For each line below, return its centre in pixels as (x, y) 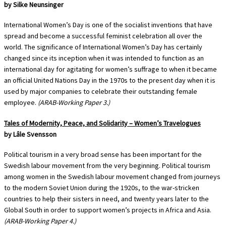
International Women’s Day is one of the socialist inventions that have (108, 25)
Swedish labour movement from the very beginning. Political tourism (107, 166)
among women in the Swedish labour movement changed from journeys (112, 177)
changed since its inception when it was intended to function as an (104, 58)
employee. (21, 103)
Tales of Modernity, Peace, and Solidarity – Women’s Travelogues (102, 123)
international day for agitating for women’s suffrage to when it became (110, 69)
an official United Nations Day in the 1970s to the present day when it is (110, 80)
